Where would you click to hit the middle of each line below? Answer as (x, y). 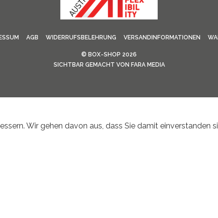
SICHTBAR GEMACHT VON (92, 65)
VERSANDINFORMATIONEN (162, 38)
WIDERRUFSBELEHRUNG (81, 38)
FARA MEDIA (148, 65)
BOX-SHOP (104, 55)
